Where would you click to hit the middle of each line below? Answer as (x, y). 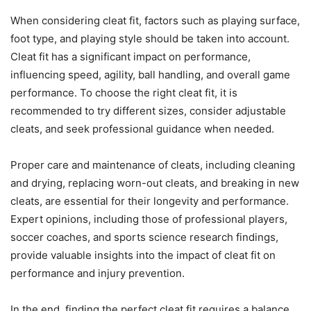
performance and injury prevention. (98, 274)
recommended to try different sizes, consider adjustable (148, 111)
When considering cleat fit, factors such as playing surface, (155, 21)
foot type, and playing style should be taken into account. (150, 39)
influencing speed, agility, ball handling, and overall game (150, 75)
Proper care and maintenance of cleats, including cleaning (153, 165)
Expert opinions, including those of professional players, (149, 219)
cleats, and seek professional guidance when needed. (142, 129)
